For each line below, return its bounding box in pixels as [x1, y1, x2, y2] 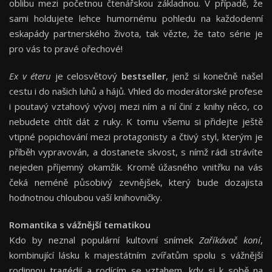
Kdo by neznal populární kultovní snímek [9, 234, 199, 246]
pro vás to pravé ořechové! [9, 42, 123, 55]
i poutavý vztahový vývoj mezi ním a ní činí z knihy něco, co [9, 100, 263, 113]
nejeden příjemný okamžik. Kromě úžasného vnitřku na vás [9, 161, 263, 174]
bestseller [121, 70, 166, 83]
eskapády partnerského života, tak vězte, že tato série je [9, 27, 263, 40]
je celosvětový [51, 70, 121, 83]
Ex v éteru [9, 70, 52, 83]
